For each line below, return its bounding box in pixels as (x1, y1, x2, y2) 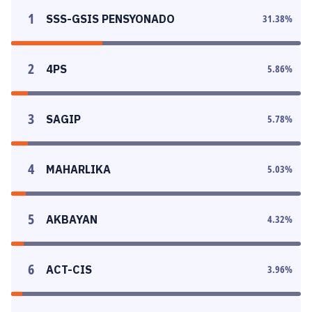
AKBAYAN (46, 212, 97, 226)
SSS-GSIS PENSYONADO (46, 12, 175, 26)
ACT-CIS (46, 263, 92, 276)
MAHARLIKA (46, 162, 111, 176)
